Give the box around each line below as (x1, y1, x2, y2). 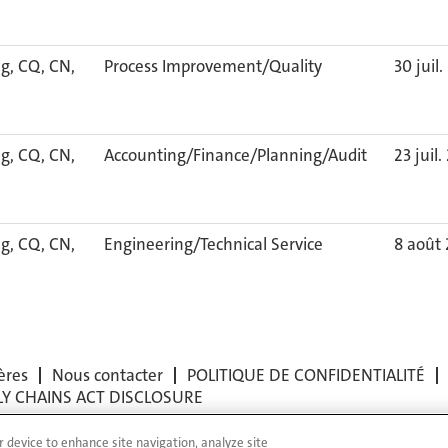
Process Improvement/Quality (104, 55, 322, 77)
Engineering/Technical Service (104, 233, 323, 255)
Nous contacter (52, 364, 163, 386)
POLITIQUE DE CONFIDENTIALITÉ (187, 364, 425, 386)
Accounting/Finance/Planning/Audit (104, 144, 367, 166)
